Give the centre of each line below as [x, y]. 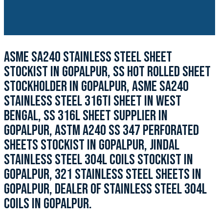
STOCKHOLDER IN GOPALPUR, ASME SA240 [96, 87]
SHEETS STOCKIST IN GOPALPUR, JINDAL [92, 145]
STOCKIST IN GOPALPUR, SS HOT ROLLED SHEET [107, 72]
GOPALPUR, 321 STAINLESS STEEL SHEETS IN [103, 175]
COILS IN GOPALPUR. [48, 204]
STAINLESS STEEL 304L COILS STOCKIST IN [99, 160]
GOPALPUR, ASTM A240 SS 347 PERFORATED [101, 131]
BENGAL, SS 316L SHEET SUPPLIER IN [86, 116]
